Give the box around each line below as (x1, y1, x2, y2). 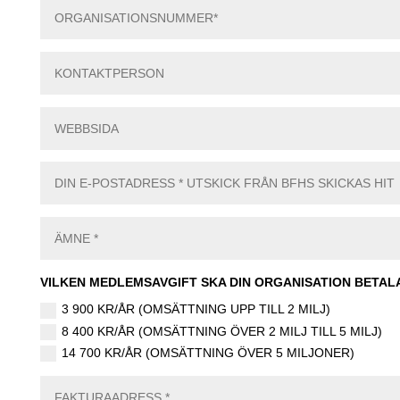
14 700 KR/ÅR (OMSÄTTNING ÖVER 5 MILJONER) (62, 345, 355, 360)
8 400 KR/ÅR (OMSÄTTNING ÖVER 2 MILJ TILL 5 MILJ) (62, 323, 383, 338)
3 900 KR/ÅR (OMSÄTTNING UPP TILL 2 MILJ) (62, 302, 331, 317)
